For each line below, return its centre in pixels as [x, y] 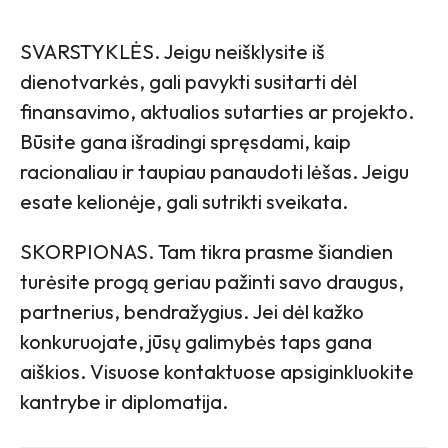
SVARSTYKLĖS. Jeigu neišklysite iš [172, 52]
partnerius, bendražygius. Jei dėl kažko [192, 312]
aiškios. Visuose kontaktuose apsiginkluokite [217, 372]
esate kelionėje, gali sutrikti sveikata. [184, 202]
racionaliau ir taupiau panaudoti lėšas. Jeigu [214, 172]
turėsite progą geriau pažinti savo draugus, [212, 282]
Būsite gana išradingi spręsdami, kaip [185, 142]
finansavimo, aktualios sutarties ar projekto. [217, 112]
